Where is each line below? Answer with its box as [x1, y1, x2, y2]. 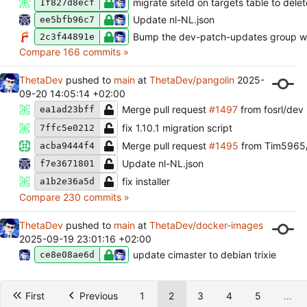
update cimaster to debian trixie [133, 248, 277, 260]
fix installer [122, 175, 171, 188]
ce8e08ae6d [40, 249, 95, 260]
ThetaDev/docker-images [149, 219, 263, 232]
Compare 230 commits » [19, 191, 130, 204]
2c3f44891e [40, 31, 95, 42]
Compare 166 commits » [19, 46, 129, 58]
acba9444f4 [40, 140, 95, 151]
